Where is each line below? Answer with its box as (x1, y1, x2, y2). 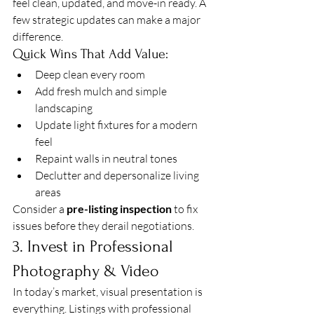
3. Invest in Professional (13, 237, 177, 256)
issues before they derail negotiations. (13, 219, 194, 233)
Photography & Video (13, 261, 159, 280)
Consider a (13, 202, 67, 216)
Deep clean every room (35, 67, 145, 81)
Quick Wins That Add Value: (13, 46, 168, 62)
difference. (13, 29, 63, 43)
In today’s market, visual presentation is (13, 285, 205, 299)
